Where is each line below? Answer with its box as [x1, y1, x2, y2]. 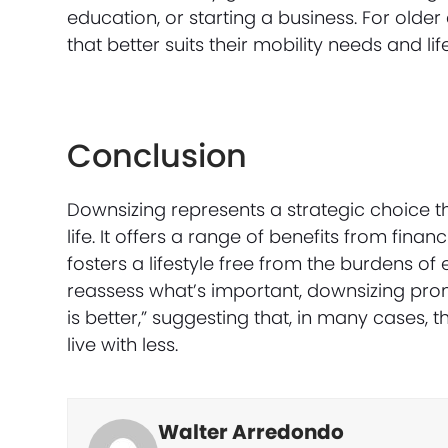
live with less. [67, 332, 179, 357]
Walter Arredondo [158, 418, 345, 446]
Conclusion [67, 133, 248, 178]
